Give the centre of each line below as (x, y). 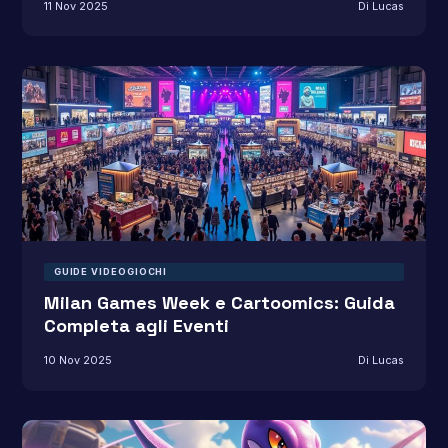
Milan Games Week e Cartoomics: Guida (219, 303)
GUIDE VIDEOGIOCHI (110, 271)
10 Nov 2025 (77, 360)
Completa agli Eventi (136, 326)
